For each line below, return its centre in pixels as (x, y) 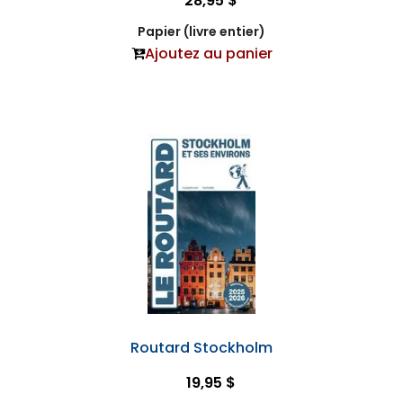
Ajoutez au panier (208, 53)
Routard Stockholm (201, 347)
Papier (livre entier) (201, 31)
